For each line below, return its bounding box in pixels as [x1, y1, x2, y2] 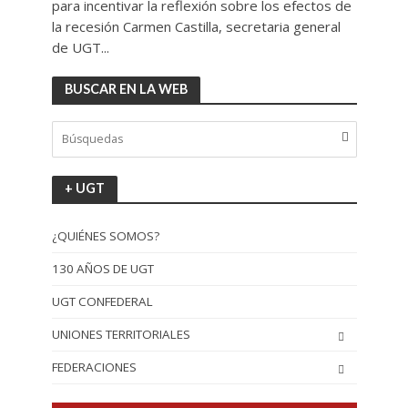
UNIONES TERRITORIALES [51, 325, 190, 342]
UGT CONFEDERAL [51, 292, 153, 310]
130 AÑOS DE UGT [51, 260, 154, 277]
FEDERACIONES [51, 358, 137, 375]
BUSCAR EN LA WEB [64, 80, 188, 97]
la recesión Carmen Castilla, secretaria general [51, 16, 341, 36]
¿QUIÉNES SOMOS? [51, 227, 159, 244]
